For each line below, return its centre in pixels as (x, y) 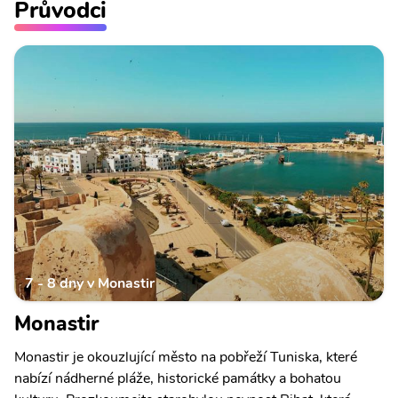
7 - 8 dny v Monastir (90, 284)
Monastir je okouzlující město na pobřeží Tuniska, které (186, 358)
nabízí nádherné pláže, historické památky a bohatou (178, 379)
